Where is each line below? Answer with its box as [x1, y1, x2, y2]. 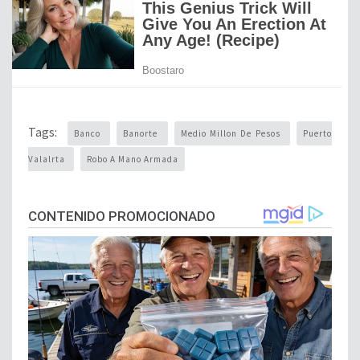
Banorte [123, 128, 162, 140]
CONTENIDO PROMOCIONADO [28, 208, 215, 225]
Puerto [303, 128, 333, 140]
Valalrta [28, 153, 67, 166]
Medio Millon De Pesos [180, 128, 284, 140]
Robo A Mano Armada [87, 153, 178, 166]
